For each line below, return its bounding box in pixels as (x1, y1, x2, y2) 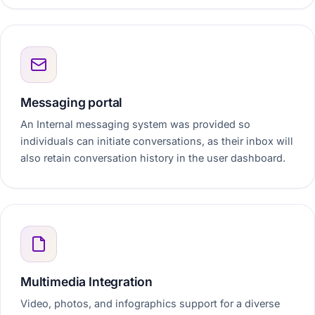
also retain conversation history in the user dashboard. (20, 152, 285, 164)
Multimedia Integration (20, 274, 153, 289)
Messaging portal (20, 95, 123, 110)
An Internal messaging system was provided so (20, 118, 250, 130)
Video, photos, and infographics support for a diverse (20, 297, 280, 309)
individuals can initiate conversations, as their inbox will (20, 135, 293, 147)
